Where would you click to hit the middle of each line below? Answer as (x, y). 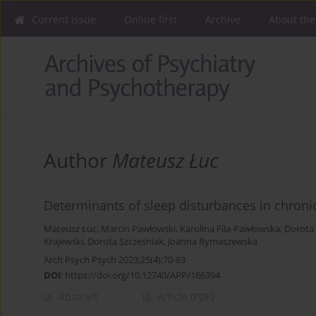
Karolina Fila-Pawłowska (230, 229)
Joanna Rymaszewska (213, 242)
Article (174, 297)
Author (78, 160)
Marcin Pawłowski (138, 229)
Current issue (64, 19)
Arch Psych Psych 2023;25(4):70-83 (115, 260)
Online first (151, 19)
